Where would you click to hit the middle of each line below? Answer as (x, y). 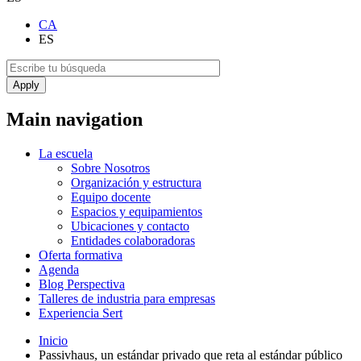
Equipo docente (111, 197)
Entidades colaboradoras (133, 241)
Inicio (53, 341)
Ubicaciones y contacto (130, 226)
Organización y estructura (136, 183)
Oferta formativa (81, 255)
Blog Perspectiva (82, 284)
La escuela (66, 154)
